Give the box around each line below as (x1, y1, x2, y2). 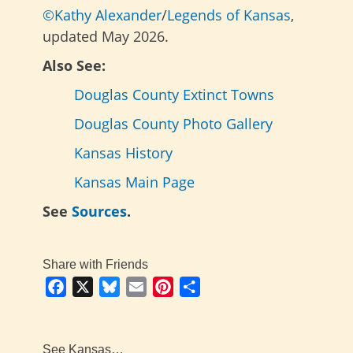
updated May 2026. (43, 26, 169, 46)
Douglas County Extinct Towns (74, 84, 274, 104)
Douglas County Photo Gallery (74, 113, 273, 133)
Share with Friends (43, 257, 148, 271)
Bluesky (120, 277, 165, 295)
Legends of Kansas (167, 5, 291, 24)
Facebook (66, 277, 123, 295)
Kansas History (74, 143, 173, 162)
